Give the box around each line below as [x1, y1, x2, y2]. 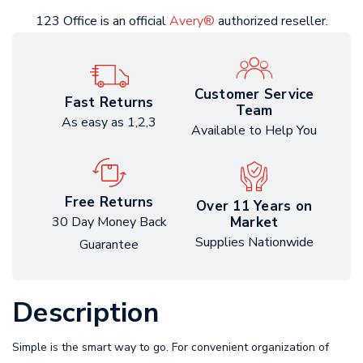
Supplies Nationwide [194, 233, 314, 251]
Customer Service [194, 85, 314, 105]
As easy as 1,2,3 [62, 113, 156, 132]
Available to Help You [191, 122, 317, 140]
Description [12, 294, 159, 332]
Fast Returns [64, 93, 154, 113]
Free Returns [64, 193, 154, 212]
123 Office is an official [35, 12, 169, 31]
